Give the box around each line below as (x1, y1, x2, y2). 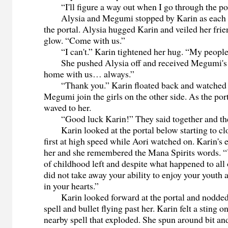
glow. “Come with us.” (44, 34, 126, 46)
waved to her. (44, 101, 92, 113)
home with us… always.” (44, 67, 135, 80)
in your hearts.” (44, 179, 99, 192)
